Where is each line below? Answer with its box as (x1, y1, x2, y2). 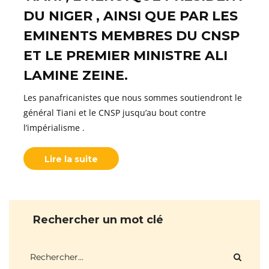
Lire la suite (44, 154, 98, 165)
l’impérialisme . (23, 122, 85, 133)
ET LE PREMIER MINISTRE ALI (23, 47, 228, 64)
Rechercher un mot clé (33, 213, 163, 226)
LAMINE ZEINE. (23, 67, 128, 83)
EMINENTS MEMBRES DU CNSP (23, 28, 240, 44)
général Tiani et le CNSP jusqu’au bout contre (23, 107, 206, 118)
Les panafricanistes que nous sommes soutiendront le (23, 92, 242, 103)
